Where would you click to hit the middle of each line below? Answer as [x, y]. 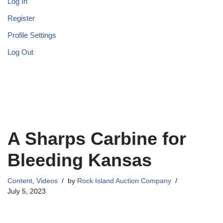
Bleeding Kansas [80, 160]
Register [21, 18]
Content [20, 181]
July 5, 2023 [27, 192]
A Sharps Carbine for [97, 139]
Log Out [20, 52]
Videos [47, 181]
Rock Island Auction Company [124, 181]
